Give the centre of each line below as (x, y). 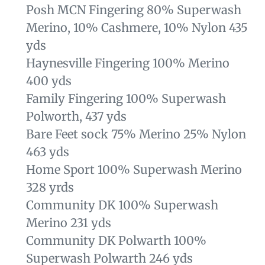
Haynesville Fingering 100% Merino (128, 63)
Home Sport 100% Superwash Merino (134, 169)
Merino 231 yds (69, 222)
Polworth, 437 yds (76, 116)
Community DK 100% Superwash (122, 205)
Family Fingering (76, 98)
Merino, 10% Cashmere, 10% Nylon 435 (137, 27)
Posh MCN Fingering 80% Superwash (134, 9)
